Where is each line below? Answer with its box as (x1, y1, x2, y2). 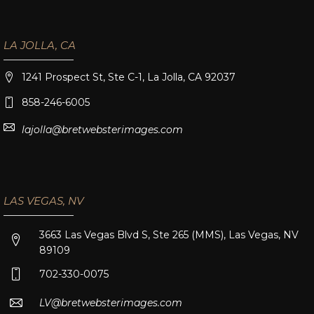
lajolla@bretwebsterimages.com (22, 123, 183, 136)
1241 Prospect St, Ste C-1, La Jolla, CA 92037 (22, 70, 235, 83)
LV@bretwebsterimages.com (39, 296, 182, 309)
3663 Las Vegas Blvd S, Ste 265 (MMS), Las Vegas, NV (39, 228, 299, 241)
